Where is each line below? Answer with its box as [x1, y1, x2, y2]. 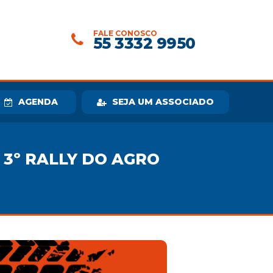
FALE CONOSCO [93, 29, 157, 38]
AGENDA [18, 96, 58, 107]
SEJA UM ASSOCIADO [112, 96, 214, 107]
